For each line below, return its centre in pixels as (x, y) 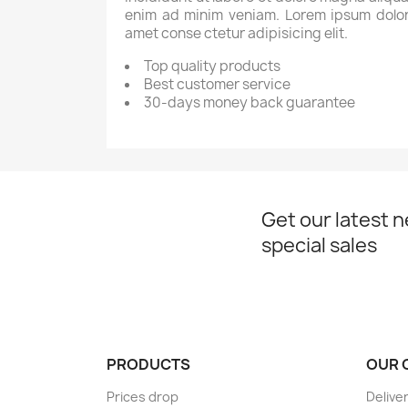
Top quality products (212, 66)
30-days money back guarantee (250, 102)
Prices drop (143, 397)
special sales (319, 245)
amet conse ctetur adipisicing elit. (236, 33)
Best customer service (217, 84)
